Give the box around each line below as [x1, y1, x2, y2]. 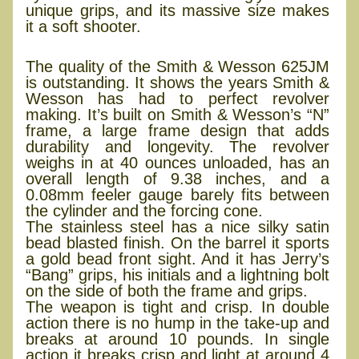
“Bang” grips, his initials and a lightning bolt [26, 265, 330, 284]
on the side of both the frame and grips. [26, 281, 308, 300]
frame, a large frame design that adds [26, 121, 330, 139]
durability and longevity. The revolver [26, 137, 330, 155]
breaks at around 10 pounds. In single [26, 329, 330, 348]
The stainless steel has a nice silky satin [26, 217, 330, 236]
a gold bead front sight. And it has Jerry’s [26, 249, 330, 268]
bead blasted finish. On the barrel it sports [26, 233, 330, 252]
